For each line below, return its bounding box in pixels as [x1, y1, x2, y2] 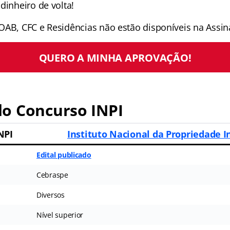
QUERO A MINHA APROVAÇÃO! [39, 50, 191, 65]
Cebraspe [36, 170, 68, 180]
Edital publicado [36, 150, 91, 160]
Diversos [36, 190, 65, 200]
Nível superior [36, 210, 84, 220]
